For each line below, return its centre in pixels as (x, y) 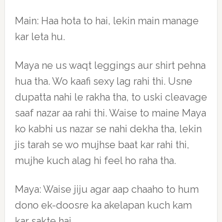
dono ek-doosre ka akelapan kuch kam (103, 205)
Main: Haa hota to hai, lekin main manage (107, 21)
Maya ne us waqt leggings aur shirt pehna (110, 65)
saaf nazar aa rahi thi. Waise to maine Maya (110, 113)
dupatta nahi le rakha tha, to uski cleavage (111, 97)
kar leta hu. (40, 37)
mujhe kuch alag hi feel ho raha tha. (95, 161)
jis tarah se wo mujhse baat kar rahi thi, (102, 145)
